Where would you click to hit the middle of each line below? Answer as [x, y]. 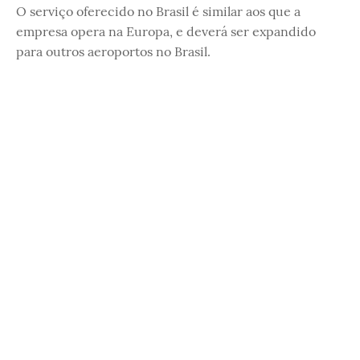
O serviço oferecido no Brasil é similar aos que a [158, 11]
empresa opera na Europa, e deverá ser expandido [166, 31]
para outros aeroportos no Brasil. [113, 51]
